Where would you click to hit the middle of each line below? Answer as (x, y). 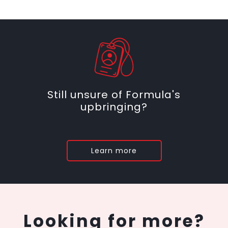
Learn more (114, 151)
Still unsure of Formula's (114, 95)
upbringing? (114, 107)
